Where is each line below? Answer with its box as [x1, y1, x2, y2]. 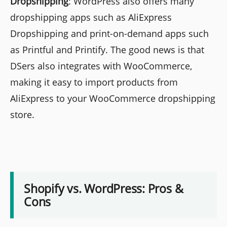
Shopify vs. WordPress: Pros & [24, 180, 183, 197]
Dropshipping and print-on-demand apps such [10, 27, 209, 40]
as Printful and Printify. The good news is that [10, 44, 204, 56]
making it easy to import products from [10, 76, 178, 89]
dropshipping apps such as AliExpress [10, 11, 172, 24]
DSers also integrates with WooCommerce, [10, 60, 192, 72]
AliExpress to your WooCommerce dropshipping [10, 92, 215, 105]
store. [10, 108, 34, 121]
